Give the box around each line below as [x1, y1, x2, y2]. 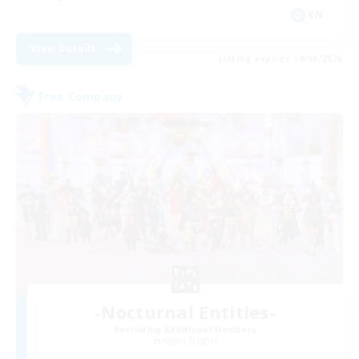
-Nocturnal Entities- [95, 300, 276, 324]
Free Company [38, 89, 123, 104]
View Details [30, 41, 97, 55]
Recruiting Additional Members [113, 324, 257, 335]
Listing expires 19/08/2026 [218, 52, 343, 64]
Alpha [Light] [163, 335, 218, 346]
